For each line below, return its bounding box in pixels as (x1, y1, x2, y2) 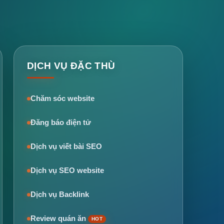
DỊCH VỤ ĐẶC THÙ (26, 60, 115, 71)
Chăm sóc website (30, 94, 94, 103)
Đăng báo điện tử (30, 118, 91, 127)
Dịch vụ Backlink (30, 190, 89, 199)
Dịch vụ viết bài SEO (30, 142, 102, 151)
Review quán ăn (30, 214, 86, 223)
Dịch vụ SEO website (30, 166, 104, 175)
